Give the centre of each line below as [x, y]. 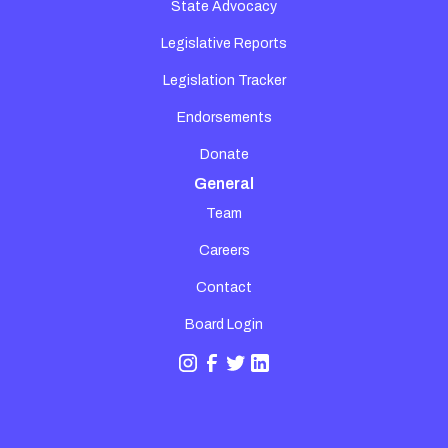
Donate [224, 155]
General [224, 184]
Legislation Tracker [224, 81]
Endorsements [224, 118]
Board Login [224, 325]
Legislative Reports [224, 44]
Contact [224, 288]
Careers [224, 251]
